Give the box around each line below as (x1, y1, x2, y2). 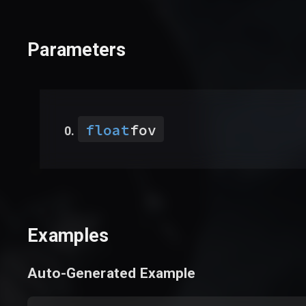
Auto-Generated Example (27, 264, 196, 281)
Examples (27, 225, 109, 247)
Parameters (27, 39, 126, 61)
